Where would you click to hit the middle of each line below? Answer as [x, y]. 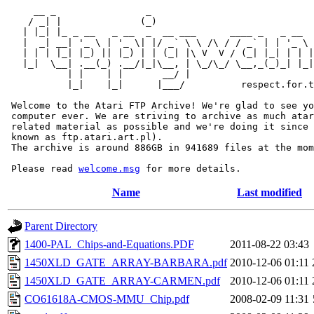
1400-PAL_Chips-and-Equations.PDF [109, 244]
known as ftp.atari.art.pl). [84, 137]
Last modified [269, 192]
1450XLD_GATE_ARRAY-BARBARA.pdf [126, 262]
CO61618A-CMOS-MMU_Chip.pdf [107, 299]
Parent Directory [61, 226]
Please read [42, 169]
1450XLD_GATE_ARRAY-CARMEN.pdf [122, 281]
